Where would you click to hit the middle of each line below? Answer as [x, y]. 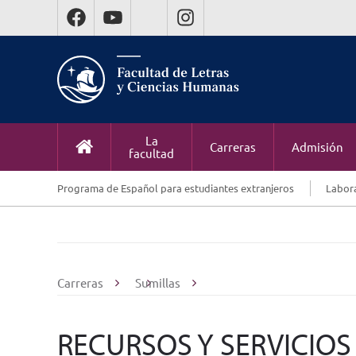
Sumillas [158, 282]
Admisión [317, 147]
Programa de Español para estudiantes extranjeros [176, 188]
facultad [151, 153]
